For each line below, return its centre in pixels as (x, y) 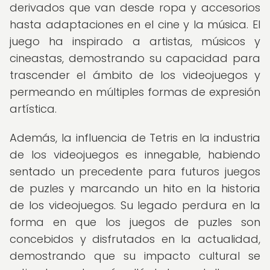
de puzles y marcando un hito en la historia (135, 188)
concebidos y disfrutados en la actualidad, (135, 239)
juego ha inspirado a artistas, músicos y (135, 41)
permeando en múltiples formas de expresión (135, 92)
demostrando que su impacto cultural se (135, 256)
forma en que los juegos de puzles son (135, 222)
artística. (33, 109)
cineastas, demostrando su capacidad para (135, 58)
